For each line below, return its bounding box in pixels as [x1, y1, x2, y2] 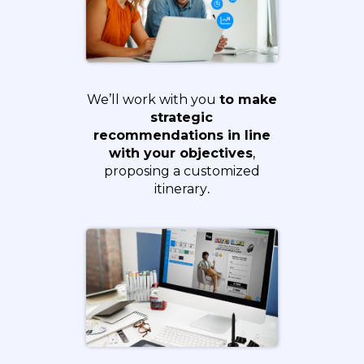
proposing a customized [103, 163, 260, 180]
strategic [150, 110, 214, 126]
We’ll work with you [86, 92, 216, 108]
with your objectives [108, 145, 253, 162]
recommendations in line [93, 128, 271, 144]
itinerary [154, 181, 207, 197]
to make [219, 92, 277, 108]
